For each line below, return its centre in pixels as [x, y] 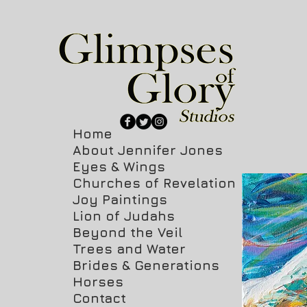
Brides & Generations [146, 265]
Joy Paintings [120, 199]
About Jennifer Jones [148, 150]
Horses [98, 282]
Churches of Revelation [154, 183]
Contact [99, 298]
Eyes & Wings [119, 167]
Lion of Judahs [124, 216]
